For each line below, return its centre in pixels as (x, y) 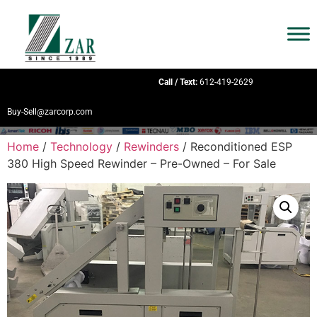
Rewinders (151, 147)
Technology (81, 147)
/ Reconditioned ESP (236, 147)
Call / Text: (178, 82)
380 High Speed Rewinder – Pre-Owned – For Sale (142, 164)
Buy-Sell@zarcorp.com (50, 112)
